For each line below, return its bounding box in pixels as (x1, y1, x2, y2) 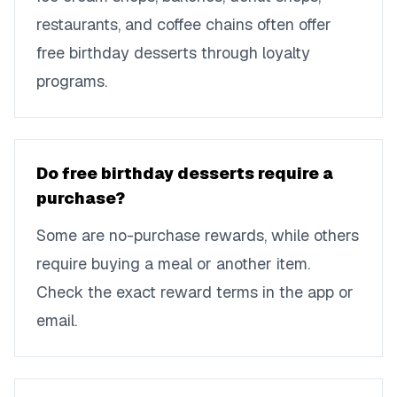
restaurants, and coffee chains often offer (36, 14, 331, 35)
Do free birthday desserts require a (36, 163, 333, 183)
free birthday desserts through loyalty (36, 43, 310, 63)
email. (36, 310, 77, 331)
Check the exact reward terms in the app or (36, 282, 354, 302)
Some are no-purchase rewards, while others (36, 225, 359, 245)
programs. (36, 71, 107, 91)
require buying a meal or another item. (36, 253, 310, 274)
